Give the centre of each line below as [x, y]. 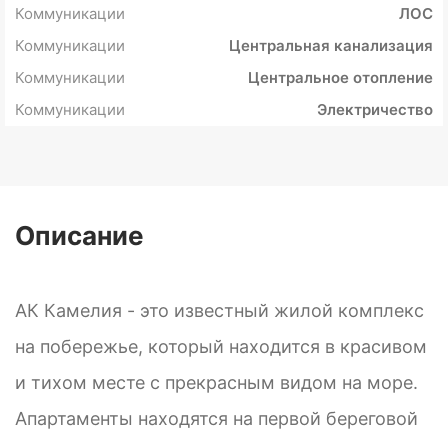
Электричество [375, 110]
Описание [79, 236]
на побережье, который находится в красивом [221, 347]
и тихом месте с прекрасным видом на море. [216, 383]
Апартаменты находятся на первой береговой [216, 419]
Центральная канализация [331, 46]
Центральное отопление [340, 78]
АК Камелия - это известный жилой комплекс [219, 311]
